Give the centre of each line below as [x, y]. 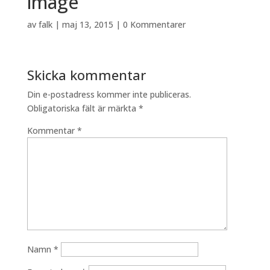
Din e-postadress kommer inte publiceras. [109, 94]
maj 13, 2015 [87, 24]
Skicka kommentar [86, 75]
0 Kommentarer [154, 24]
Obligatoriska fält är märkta [83, 108]
